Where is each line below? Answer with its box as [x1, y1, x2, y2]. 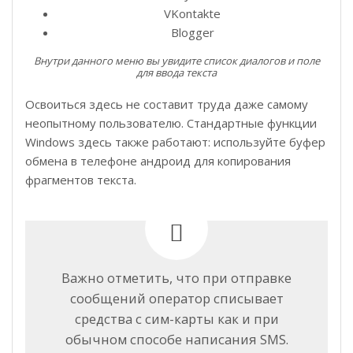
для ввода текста [136, 65, 217, 80]
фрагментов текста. [25, 171, 136, 188]
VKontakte [164, 5, 221, 21]
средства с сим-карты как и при [74, 309, 279, 328]
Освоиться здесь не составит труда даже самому [25, 95, 308, 112]
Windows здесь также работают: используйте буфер [25, 133, 325, 150]
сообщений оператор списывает [69, 288, 284, 307]
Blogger [170, 24, 214, 40]
